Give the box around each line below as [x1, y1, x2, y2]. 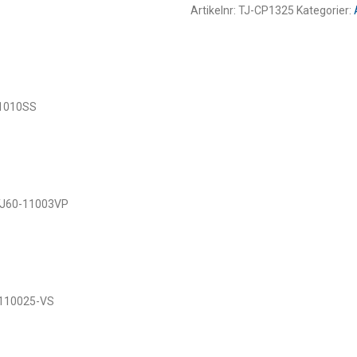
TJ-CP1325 [238, 4, 296, 17]
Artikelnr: [190, 4, 238, 17]
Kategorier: [296, 4, 351, 17]
